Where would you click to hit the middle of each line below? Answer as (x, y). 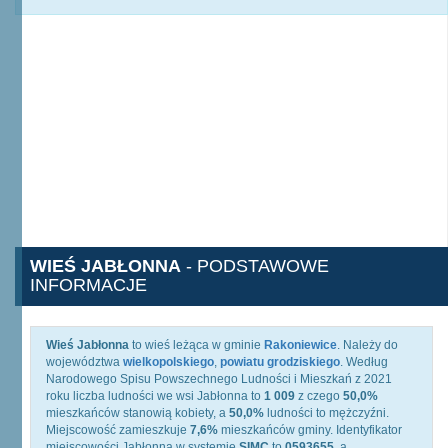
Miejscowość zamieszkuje (118, 430)
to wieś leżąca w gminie (196, 345)
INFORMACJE (88, 285)
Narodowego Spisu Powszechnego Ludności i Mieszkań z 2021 (219, 379)
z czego (319, 396)
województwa (84, 362)
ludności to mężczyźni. (326, 413)
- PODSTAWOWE (255, 266)
